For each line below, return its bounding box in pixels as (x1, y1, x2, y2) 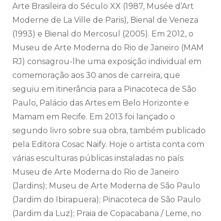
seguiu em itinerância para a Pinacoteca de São (12, 84, 196, 94)
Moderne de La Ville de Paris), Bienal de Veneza (12, 15, 198, 25)
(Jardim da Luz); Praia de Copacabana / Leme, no (12, 208, 201, 218)
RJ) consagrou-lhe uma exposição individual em (12, 56, 201, 66)
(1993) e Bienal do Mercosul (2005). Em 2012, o (12, 29, 193, 38)
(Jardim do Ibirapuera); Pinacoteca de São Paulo (12, 194, 201, 204)
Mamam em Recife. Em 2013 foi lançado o (12, 111, 175, 121)
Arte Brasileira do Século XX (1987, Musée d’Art (12, 1, 194, 11)
